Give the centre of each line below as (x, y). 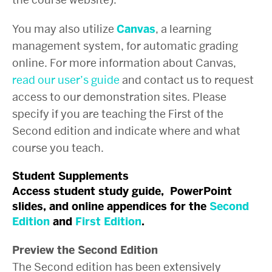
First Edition (108, 222)
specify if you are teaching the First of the (118, 114)
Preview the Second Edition (85, 250)
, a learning (183, 29)
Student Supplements (70, 176)
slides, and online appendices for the (111, 207)
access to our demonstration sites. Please (119, 97)
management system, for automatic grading (125, 46)
